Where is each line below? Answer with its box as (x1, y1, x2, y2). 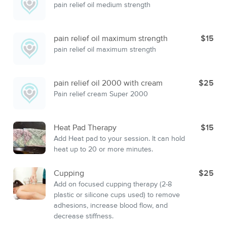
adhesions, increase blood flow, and (54, 202, 168, 209)
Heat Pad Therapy (54, 124, 117, 132)
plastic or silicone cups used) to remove (54, 192, 180, 199)
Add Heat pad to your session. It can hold (54, 135, 185, 142)
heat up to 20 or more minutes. (54, 146, 153, 153)
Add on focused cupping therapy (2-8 (54, 181, 172, 188)
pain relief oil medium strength (54, 2, 150, 9)
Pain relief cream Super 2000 (54, 91, 148, 98)
